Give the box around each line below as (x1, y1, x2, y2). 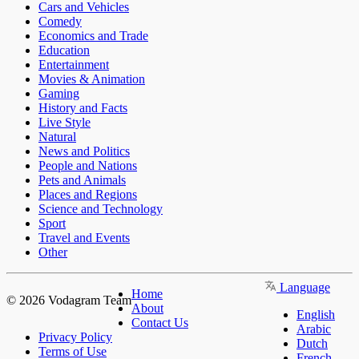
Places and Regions (38, 188, 137, 202)
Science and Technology (38, 202, 163, 216)
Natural (38, 130, 76, 144)
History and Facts (38, 101, 127, 115)
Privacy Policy (38, 330, 112, 345)
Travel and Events (38, 231, 130, 245)
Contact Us (131, 316, 188, 330)
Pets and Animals (38, 173, 126, 188)
